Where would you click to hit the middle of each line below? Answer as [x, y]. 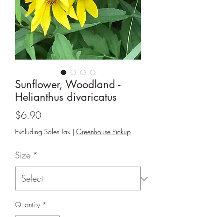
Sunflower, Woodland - [68, 85]
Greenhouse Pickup [103, 132]
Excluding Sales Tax [43, 132]
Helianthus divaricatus [66, 97]
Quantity [28, 205]
